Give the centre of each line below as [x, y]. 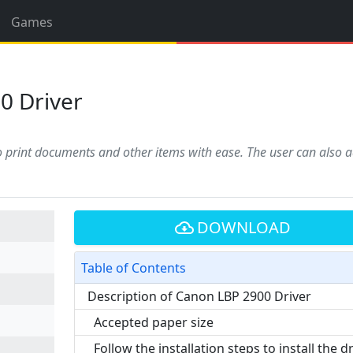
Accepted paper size [153, 322]
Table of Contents [133, 268]
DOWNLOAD [243, 227]
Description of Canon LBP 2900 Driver [199, 296]
